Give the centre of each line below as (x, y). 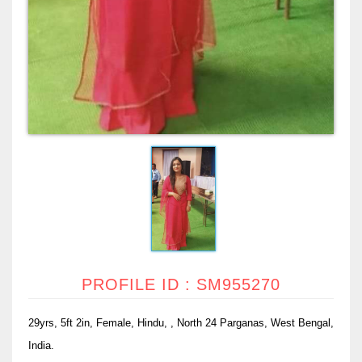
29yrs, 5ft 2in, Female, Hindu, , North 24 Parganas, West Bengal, (181, 322)
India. (41, 345)
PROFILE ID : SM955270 (181, 284)
